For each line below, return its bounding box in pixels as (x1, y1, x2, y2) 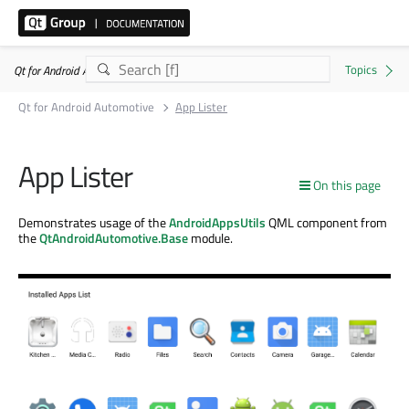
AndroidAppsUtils (169, 212, 266, 232)
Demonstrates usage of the (18, 212, 169, 232)
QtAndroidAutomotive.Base (39, 227, 188, 247)
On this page (313, 175, 381, 194)
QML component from (266, 212, 387, 232)
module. (188, 227, 233, 247)
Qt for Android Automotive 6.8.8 (14, 61, 161, 79)
